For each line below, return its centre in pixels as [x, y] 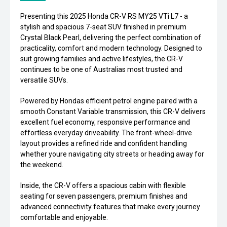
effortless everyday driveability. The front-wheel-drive [106, 133]
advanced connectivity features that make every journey [110, 207]
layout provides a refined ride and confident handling [104, 144]
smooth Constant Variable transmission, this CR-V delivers [113, 112]
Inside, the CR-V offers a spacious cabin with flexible [103, 186]
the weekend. [42, 165]
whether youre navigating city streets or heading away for [112, 154]
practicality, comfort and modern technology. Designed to [111, 48]
